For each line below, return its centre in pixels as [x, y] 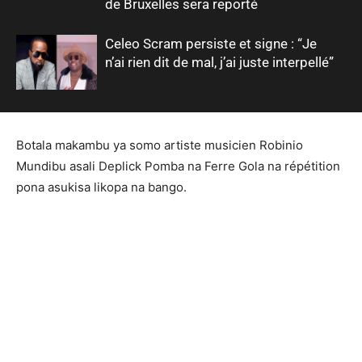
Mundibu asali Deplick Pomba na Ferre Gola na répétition [178, 166]
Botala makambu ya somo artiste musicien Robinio [160, 145]
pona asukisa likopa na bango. [101, 187]
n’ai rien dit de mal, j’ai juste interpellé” [219, 62]
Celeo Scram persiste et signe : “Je [211, 43]
